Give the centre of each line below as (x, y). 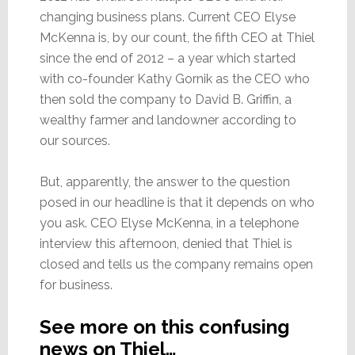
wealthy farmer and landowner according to (168, 120)
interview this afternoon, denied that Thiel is (166, 243)
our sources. (74, 140)
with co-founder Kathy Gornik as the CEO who (174, 78)
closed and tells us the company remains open (176, 264)
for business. (76, 284)
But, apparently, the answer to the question (164, 181)
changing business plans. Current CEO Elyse (167, 17)
